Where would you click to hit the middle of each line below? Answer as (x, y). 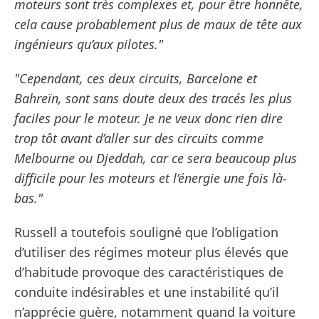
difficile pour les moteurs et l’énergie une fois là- (151, 178)
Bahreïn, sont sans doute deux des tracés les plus (153, 99)
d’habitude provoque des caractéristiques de (149, 272)
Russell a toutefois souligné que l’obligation (146, 232)
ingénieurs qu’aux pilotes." (89, 45)
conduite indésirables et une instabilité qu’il (147, 292)
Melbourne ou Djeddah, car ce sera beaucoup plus (156, 158)
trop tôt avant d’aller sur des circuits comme (139, 138)
